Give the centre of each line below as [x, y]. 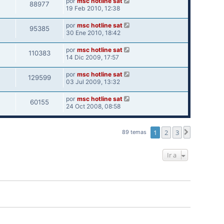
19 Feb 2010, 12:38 [93, 8]
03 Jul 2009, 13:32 [93, 81]
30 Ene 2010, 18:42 [93, 33]
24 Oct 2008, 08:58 [93, 106]
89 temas [135, 132]
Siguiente [205, 133]
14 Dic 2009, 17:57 [92, 57]
